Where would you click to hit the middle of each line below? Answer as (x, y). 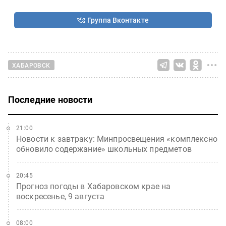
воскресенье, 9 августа (61, 196)
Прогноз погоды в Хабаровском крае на (94, 186)
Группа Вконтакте (118, 20)
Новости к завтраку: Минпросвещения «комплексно (117, 139)
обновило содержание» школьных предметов (104, 149)
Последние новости (50, 100)
